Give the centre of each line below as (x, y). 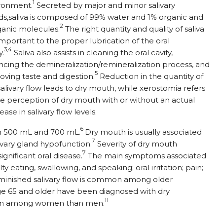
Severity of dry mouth (136, 144)
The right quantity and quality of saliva (134, 29)
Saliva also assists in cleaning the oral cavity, (92, 53)
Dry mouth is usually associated (143, 132)
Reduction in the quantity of (150, 76)
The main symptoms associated (146, 156)
